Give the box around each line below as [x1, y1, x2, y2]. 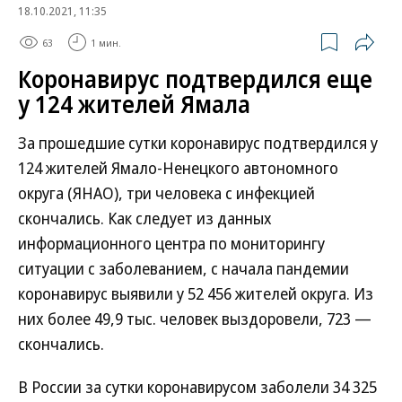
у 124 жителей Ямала [18, 88, 250, 120]
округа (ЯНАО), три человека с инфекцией [18, 182, 315, 204]
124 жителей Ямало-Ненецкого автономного [18, 157, 338, 179]
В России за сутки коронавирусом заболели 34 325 [18, 376, 377, 398]
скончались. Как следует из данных [18, 207, 272, 229]
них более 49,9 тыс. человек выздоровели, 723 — [18, 308, 371, 329]
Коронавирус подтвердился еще [18, 63, 372, 95]
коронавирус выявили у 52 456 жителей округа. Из [18, 283, 373, 304]
